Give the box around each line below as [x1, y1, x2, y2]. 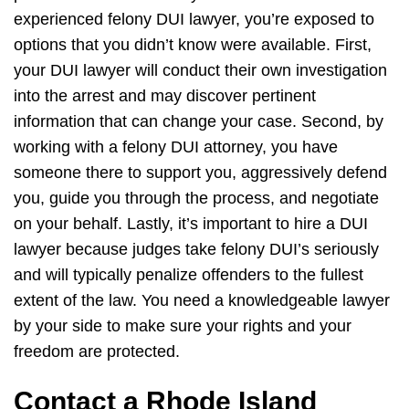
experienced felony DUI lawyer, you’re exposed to [14, 10, 374, 29]
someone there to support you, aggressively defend [14, 163, 387, 183]
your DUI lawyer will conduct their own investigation [14, 61, 387, 80]
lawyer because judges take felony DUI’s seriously [14, 240, 379, 259]
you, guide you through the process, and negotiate [14, 189, 379, 208]
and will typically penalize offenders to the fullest [14, 266, 363, 285]
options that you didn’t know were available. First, [14, 36, 372, 55]
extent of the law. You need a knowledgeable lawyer [14, 291, 390, 310]
